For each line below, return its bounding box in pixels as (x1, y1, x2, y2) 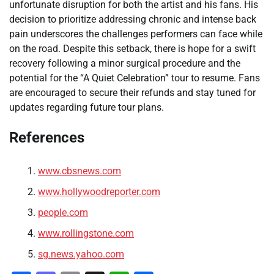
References (9, 129, 84, 147)
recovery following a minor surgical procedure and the (9, 57, 240, 69)
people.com (38, 207, 88, 219)
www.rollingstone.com (38, 228, 134, 240)
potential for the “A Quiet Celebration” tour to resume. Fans (9, 72, 260, 84)
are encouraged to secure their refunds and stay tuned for (9, 86, 256, 98)
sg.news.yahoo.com (38, 248, 124, 261)
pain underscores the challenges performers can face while (9, 28, 262, 40)
